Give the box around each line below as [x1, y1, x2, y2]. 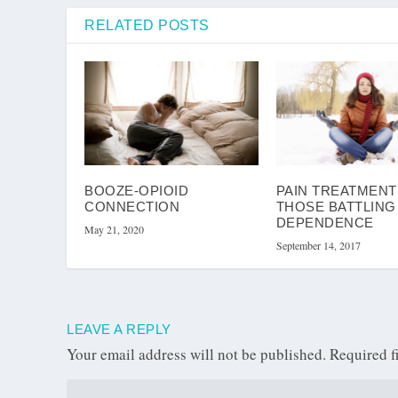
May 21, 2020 [84, 222, 144, 237]
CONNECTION [84, 199, 179, 215]
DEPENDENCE [275, 215, 374, 231]
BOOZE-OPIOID [84, 183, 188, 199]
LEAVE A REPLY [67, 322, 171, 338]
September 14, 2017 [275, 238, 361, 253]
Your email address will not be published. [67, 344, 326, 365]
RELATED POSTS [84, 17, 210, 33]
